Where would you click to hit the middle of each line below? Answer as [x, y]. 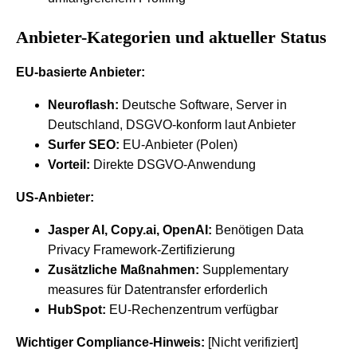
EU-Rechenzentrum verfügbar [192, 309]
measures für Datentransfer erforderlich [158, 289]
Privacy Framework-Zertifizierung [141, 249]
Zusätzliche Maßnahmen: [124, 269]
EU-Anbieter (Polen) [178, 144]
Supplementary [244, 269]
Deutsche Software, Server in [203, 104]
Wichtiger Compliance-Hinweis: [110, 342]
